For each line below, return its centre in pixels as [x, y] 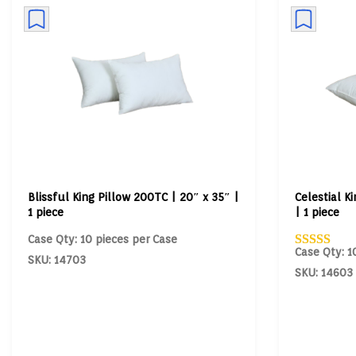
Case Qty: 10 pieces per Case [103, 239]
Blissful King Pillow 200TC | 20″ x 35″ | [133, 197]
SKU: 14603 [323, 272]
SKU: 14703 [57, 259]
